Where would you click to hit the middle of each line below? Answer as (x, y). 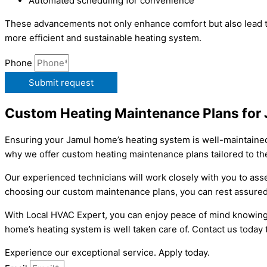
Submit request (61, 83)
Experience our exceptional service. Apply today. (107, 252)
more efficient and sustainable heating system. (103, 38)
